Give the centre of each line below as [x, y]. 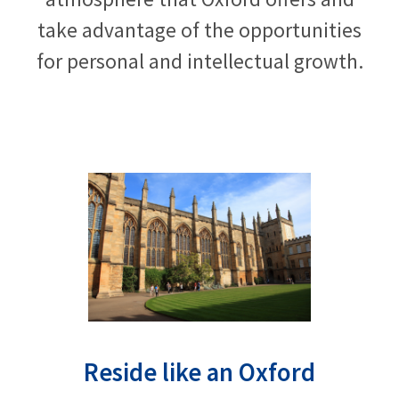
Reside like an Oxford [199, 372]
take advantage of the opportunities [199, 29]
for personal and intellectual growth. [199, 61]
